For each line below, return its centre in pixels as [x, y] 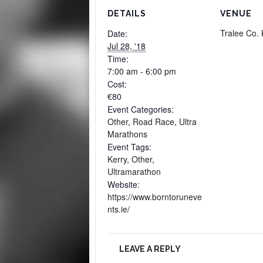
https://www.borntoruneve [154, 197]
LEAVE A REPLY [150, 249]
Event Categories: [140, 109]
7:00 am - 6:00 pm [141, 71]
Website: [123, 184]
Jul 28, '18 [126, 46]
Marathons [127, 134]
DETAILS [127, 14]
